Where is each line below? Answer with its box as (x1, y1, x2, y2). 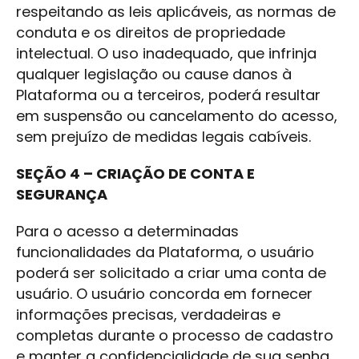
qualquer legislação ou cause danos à (16, 64, 292, 84)
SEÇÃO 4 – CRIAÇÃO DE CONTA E (16, 163, 255, 184)
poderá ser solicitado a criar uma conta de (16, 263, 326, 283)
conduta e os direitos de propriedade (16, 22, 285, 42)
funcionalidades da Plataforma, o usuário (16, 242, 314, 262)
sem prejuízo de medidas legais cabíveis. (16, 127, 311, 147)
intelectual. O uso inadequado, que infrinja (16, 43, 317, 63)
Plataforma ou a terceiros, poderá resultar (16, 85, 321, 105)
